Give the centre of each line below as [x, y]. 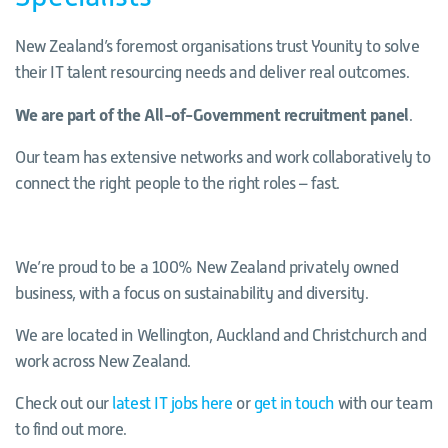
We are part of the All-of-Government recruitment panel [212, 115]
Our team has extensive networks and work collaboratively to [223, 158]
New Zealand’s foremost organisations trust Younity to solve [217, 47]
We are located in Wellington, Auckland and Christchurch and [221, 336]
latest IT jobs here [172, 404]
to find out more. [71, 430]
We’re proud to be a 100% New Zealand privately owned [207, 268]
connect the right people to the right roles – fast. [178, 184]
